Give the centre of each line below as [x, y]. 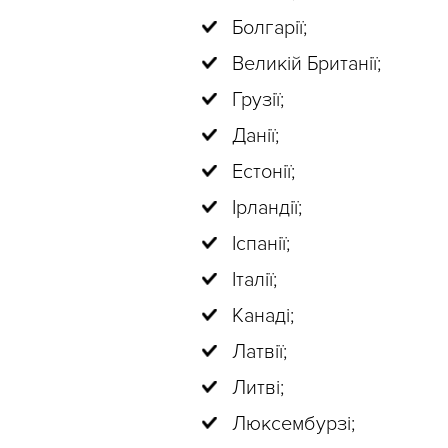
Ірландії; [267, 208]
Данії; [255, 136]
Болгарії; [269, 28]
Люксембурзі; [293, 424]
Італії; [254, 280]
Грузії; [258, 100]
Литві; [258, 388]
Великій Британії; [306, 64]
